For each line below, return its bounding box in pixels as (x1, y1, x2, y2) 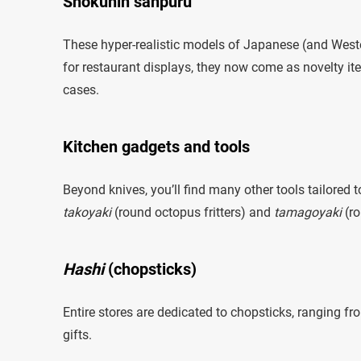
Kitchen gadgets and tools (63, 136, 250, 156)
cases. (63, 81, 99, 98)
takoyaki (63, 204, 111, 220)
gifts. (63, 326, 92, 342)
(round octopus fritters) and (111, 204, 274, 220)
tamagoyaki (274, 204, 342, 220)
